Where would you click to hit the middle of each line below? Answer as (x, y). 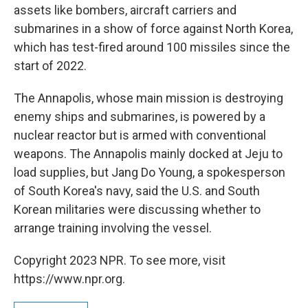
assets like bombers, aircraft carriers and (125, 10)
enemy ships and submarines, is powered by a (140, 117)
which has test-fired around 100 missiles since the (152, 47)
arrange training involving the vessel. (113, 228)
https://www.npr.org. (69, 279)
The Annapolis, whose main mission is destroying (148, 98)
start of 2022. (50, 66)
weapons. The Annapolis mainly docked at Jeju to (148, 154)
